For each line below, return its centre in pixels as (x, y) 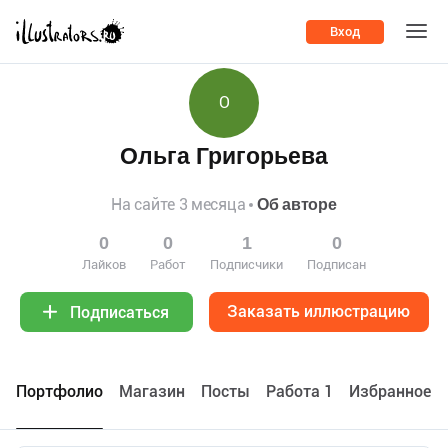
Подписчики (246, 264)
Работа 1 (299, 391)
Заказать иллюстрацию (318, 311)
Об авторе (297, 204)
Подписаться (119, 312)
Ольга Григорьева (224, 156)
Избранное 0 (396, 391)
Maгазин (152, 391)
